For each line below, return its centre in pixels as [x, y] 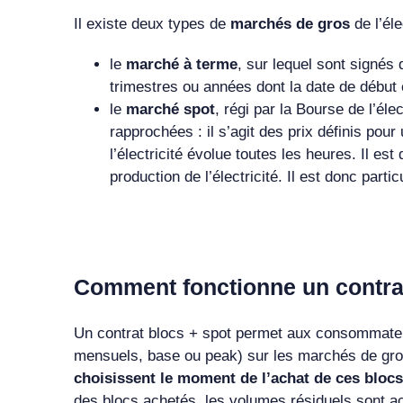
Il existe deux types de [152, 23]
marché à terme [181, 64]
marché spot [170, 109]
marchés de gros [292, 23]
